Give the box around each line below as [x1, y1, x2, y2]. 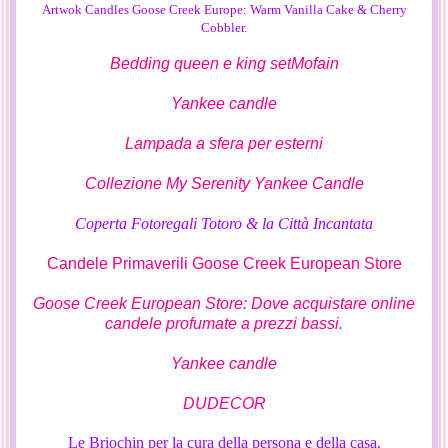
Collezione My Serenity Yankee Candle [84, 175, 364, 193]
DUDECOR [182, 395, 266, 413]
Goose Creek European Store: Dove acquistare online [33, 295, 415, 313]
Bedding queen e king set [109, 55, 291, 73]
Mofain [290, 55, 339, 73]
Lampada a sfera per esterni [125, 135, 323, 153]
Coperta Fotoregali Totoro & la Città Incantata [75, 215, 373, 233]
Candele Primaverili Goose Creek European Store [46, 255, 402, 273]
